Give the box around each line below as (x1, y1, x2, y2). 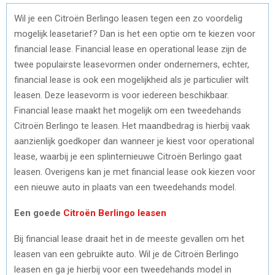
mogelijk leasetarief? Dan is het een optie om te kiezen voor (14, 28, 255, 39)
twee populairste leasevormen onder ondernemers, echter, (14, 58, 249, 70)
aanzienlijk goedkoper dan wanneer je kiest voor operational (14, 135, 254, 147)
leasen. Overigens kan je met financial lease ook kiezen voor (14, 166, 255, 177)
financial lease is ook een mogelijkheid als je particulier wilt (14, 74, 249, 85)
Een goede (14, 207, 63, 219)
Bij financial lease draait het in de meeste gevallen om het (14, 233, 244, 244)
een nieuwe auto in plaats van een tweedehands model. (14, 181, 239, 193)
